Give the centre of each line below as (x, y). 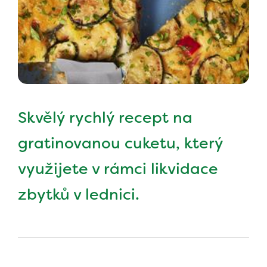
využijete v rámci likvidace (118, 169)
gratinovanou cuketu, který (120, 143)
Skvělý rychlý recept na (105, 118)
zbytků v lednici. (79, 195)
